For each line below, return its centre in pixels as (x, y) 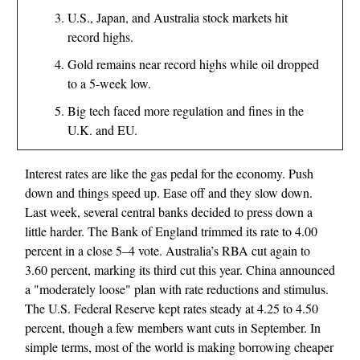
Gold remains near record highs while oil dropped (193, 64)
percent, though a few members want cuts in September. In (173, 328)
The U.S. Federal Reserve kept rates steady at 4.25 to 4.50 (172, 309)
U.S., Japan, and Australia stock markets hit (178, 18)
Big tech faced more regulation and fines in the (186, 111)
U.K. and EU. (102, 130)
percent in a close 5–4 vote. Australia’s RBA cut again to (168, 251)
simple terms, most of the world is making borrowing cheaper (179, 347)
